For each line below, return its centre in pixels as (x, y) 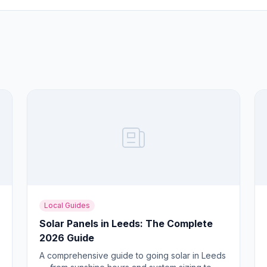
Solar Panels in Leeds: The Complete (126, 223)
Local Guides (67, 205)
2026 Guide (67, 238)
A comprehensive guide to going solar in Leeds (133, 255)
